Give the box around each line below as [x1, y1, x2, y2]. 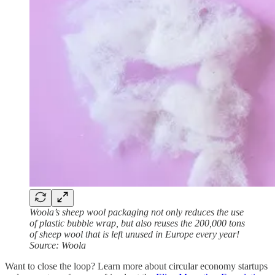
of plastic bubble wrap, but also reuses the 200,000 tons [29, 218, 245, 229]
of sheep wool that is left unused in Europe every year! [29, 229, 239, 240]
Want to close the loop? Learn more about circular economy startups [5, 261, 268, 272]
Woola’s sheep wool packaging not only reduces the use [29, 207, 244, 218]
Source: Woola [29, 240, 86, 251]
